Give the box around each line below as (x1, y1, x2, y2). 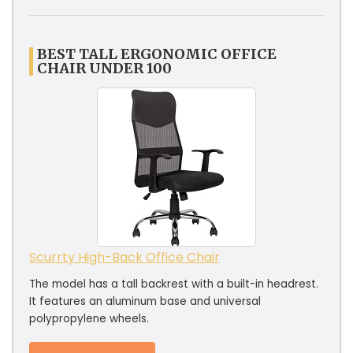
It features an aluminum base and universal (29, 293, 261, 309)
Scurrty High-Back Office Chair (29, 247, 220, 266)
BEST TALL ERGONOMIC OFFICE (37, 44, 277, 63)
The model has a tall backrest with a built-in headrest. (29, 276, 318, 292)
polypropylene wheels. (29, 310, 149, 326)
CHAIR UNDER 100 (37, 58, 172, 77)
